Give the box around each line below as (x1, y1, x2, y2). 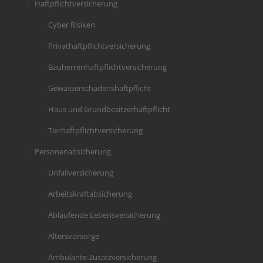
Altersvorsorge (48, 230, 99, 241)
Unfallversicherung (48, 167, 113, 178)
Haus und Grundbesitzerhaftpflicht (48, 103, 170, 114)
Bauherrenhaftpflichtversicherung (48, 61, 167, 72)
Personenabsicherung (34, 146, 111, 157)
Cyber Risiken (48, 19, 95, 30)
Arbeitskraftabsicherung (48, 188, 132, 199)
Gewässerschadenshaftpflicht (48, 82, 151, 93)
